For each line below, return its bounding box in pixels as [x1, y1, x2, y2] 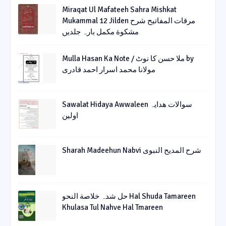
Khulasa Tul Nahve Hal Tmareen [62, 203, 163, 212]
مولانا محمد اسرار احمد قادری [62, 65, 155, 75]
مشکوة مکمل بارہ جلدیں [62, 27, 139, 37]
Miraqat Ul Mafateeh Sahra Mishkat [62, 5, 177, 15]
